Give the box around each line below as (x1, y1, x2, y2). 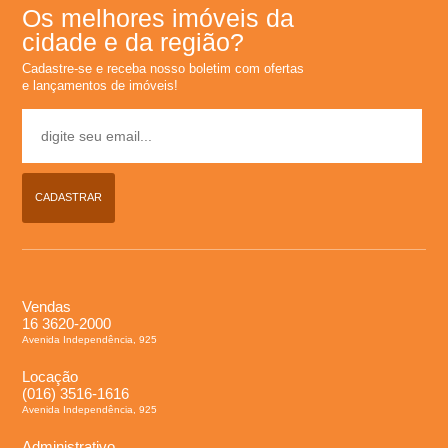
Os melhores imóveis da (22, 4, 295, 32)
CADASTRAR (35, 191, 103, 204)
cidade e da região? (22, 28, 245, 56)
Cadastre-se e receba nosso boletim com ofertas (22, 60, 305, 76)
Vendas (22, 297, 72, 315)
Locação (22, 367, 79, 385)
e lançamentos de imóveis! (22, 77, 179, 93)
